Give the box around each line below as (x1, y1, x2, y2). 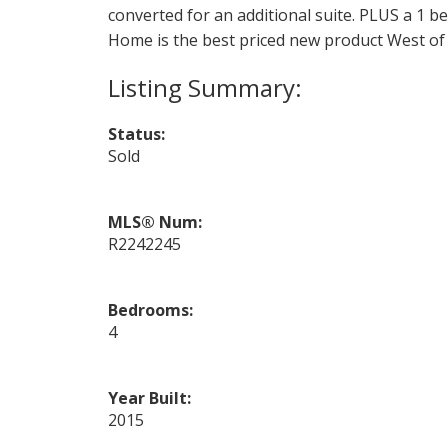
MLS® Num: (107, 210, 202, 233)
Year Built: (107, 386, 191, 409)
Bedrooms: (107, 298, 193, 321)
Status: (107, 122, 165, 145)
